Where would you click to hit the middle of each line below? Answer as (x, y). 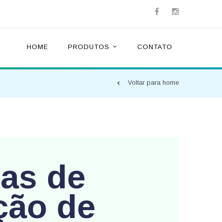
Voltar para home (153, 83)
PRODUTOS (89, 47)
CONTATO (155, 47)
